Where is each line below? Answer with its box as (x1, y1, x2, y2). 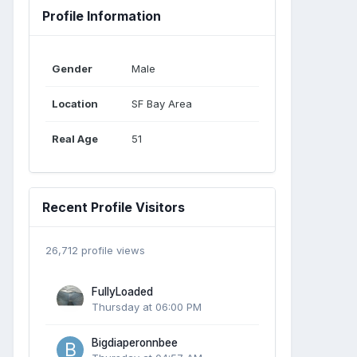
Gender (52, 61, 92, 75)
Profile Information (42, 7, 161, 24)
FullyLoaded (92, 284, 153, 298)
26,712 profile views (45, 243, 145, 257)
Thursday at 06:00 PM (92, 300, 202, 313)
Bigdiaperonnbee (92, 335, 178, 349)
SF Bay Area (131, 96, 192, 110)
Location (52, 96, 98, 110)
